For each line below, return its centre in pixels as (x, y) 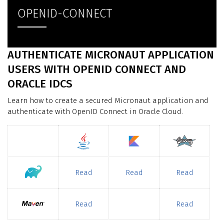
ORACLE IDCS (40, 84)
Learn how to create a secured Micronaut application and (108, 100)
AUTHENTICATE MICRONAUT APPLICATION (111, 55)
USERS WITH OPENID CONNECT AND (97, 69)
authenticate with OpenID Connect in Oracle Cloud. (95, 111)
